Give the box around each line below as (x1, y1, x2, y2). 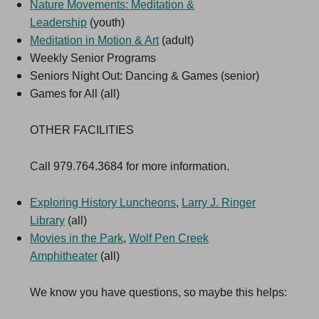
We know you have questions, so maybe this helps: (30, 286, 287, 298)
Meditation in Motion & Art (30, 34, 159, 46)
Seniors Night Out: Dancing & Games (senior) (30, 70, 259, 82)
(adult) (159, 34, 194, 46)
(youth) (87, 16, 125, 28)
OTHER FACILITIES (30, 124, 134, 136)
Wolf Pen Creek (129, 232, 209, 244)
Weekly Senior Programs (30, 52, 156, 64)
